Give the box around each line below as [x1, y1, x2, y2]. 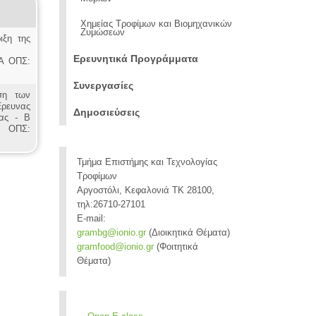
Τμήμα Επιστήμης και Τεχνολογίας [76, 157, 217, 167]
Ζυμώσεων [80, 28, 125, 37]
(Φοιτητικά [153, 242, 198, 252]
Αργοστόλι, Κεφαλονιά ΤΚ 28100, [76, 186, 214, 195]
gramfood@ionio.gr [76, 242, 154, 252]
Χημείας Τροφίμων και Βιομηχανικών [80, 19, 232, 29]
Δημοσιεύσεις [73, 107, 140, 118]
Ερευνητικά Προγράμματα [73, 53, 198, 64]
